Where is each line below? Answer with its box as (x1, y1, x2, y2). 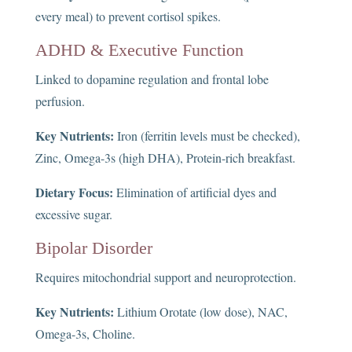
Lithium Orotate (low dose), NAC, (113, 303, 288, 321)
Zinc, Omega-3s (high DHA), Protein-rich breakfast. (35, 149, 295, 167)
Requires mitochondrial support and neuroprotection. (35, 269, 296, 286)
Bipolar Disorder (35, 238, 152, 258)
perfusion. (35, 93, 85, 110)
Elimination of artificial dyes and (112, 184, 277, 201)
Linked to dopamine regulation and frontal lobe (35, 71, 269, 88)
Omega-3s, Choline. (35, 325, 135, 343)
